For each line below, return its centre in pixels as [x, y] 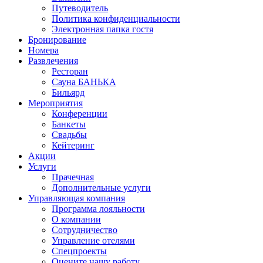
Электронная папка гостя [102, 29]
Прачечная [73, 177]
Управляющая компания [77, 198]
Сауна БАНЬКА [84, 82]
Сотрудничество [85, 230]
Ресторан [70, 71]
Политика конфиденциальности [116, 18]
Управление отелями [93, 240]
